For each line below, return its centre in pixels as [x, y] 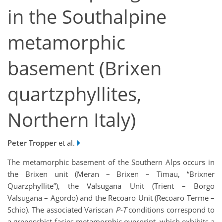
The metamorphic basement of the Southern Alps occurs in [111, 162]
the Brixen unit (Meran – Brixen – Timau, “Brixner [111, 174]
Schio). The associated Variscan [61, 209]
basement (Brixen [84, 68]
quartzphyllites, [74, 94]
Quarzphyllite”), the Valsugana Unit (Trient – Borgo [111, 186]
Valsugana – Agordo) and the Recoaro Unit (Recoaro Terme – [111, 197]
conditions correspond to [170, 209]
